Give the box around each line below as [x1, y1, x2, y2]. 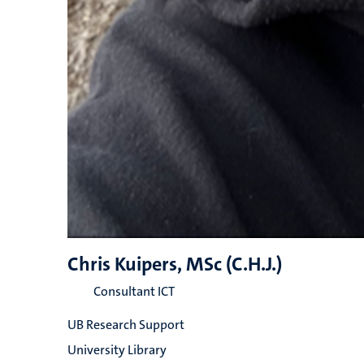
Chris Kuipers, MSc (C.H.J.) [67, 251, 282, 277]
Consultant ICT [93, 283, 175, 300]
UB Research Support [67, 316, 184, 333]
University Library [67, 341, 167, 358]
